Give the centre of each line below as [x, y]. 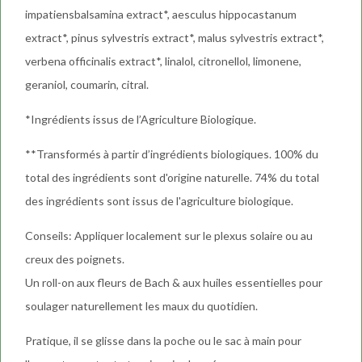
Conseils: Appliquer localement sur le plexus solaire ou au [169, 236]
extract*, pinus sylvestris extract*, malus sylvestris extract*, [175, 38]
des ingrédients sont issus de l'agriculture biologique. [159, 201]
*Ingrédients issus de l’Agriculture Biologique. [141, 120]
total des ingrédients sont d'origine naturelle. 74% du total [172, 178]
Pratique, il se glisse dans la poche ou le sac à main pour [163, 341]
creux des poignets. [75, 259]
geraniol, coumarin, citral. [87, 85]
